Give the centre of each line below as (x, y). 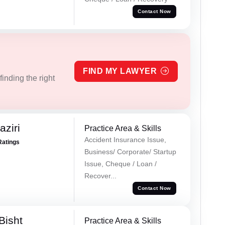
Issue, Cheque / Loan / (120, 163)
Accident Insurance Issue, (125, 139)
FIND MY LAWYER (120, 71)
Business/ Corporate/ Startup (130, 151)
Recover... (100, 176)
